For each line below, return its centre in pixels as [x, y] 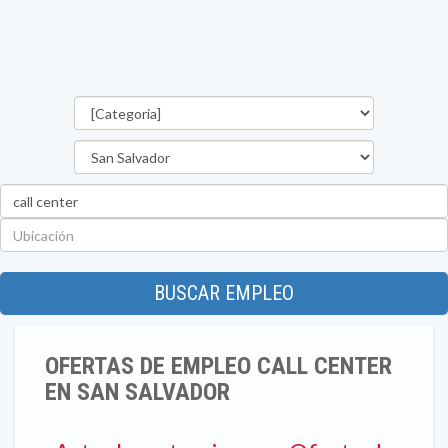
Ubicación [255, 226]
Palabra [248, 192]
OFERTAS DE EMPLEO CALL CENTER [218, 366]
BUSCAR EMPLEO [224, 293]
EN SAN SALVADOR [137, 392]
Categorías [260, 104]
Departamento [273, 148]
